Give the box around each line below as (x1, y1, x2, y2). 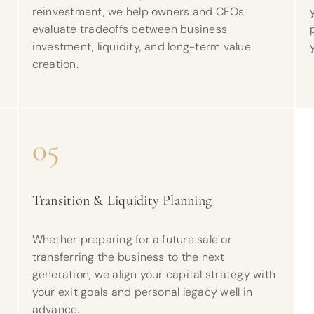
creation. (32, 57, 78, 71)
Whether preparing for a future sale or (32, 232, 232, 247)
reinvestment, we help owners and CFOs (32, 4, 245, 19)
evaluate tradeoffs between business (32, 22, 228, 36)
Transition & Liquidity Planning (32, 192, 212, 209)
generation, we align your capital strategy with (32, 267, 275, 282)
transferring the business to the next (32, 250, 225, 264)
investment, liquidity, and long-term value (32, 39, 251, 54)
